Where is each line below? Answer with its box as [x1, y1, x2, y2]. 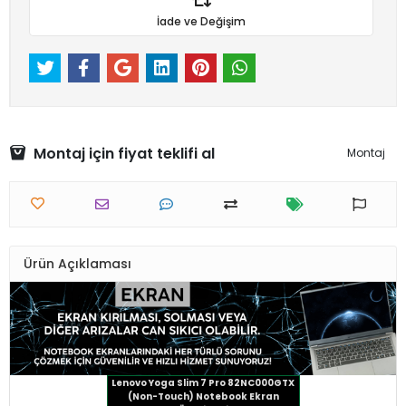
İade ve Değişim [157, 13, 246, 29]
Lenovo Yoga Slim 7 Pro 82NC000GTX [111, 375, 295, 390]
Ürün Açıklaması [24, 254, 131, 273]
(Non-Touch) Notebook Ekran [127, 389, 279, 403]
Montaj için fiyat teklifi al [34, 142, 215, 164]
